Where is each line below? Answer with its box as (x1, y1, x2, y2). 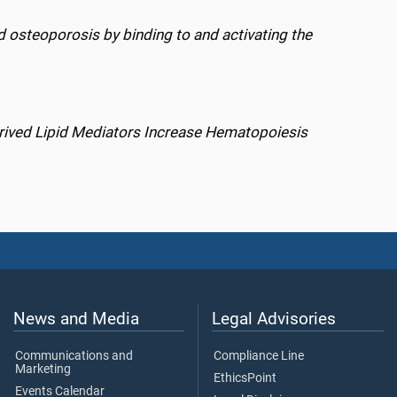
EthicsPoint (214, 370, 276, 386)
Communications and (15, 348, 133, 364)
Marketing (15, 362, 71, 378)
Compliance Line (214, 348, 304, 364)
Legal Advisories (212, 308, 336, 330)
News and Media (13, 308, 139, 330)
